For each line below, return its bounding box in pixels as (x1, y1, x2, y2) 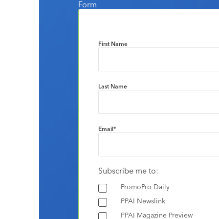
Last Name (98, 83, 127, 90)
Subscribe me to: (98, 166, 158, 176)
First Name (98, 40, 128, 48)
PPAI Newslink (121, 197, 165, 206)
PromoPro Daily (121, 182, 170, 192)
